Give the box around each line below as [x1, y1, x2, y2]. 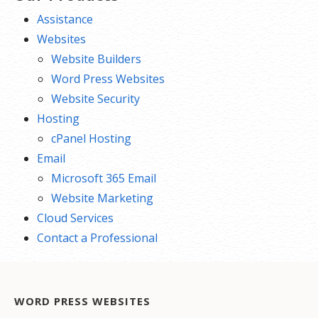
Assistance [37, 11, 93, 28]
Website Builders [51, 51, 141, 67]
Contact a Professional [37, 230, 158, 246]
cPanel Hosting [51, 131, 131, 147]
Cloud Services [37, 210, 114, 226]
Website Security [51, 91, 140, 107]
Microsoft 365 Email [51, 170, 156, 187]
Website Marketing [51, 190, 153, 207]
